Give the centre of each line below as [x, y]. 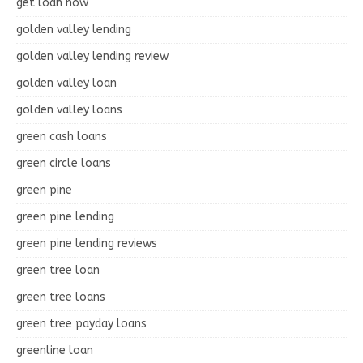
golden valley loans [69, 109]
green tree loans [61, 297]
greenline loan [55, 350]
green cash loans [62, 136]
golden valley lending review [92, 56]
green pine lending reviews [87, 243]
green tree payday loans [81, 323]
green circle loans [64, 163]
